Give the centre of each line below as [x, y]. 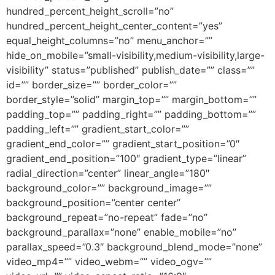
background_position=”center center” [93, 203]
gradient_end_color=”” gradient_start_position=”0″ [123, 144]
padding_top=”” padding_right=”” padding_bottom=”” [131, 114]
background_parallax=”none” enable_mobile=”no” [121, 232]
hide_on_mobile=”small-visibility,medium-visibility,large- [135, 56]
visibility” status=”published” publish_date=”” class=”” [130, 70]
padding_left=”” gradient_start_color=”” [98, 129]
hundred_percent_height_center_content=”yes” [114, 26]
